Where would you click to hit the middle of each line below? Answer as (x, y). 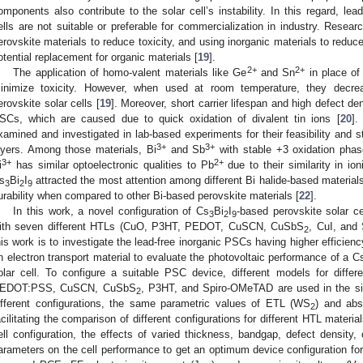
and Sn (276, 72)
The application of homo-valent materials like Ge (130, 72)
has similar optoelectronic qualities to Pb (113, 164)
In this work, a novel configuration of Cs (111, 211)
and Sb (186, 149)
